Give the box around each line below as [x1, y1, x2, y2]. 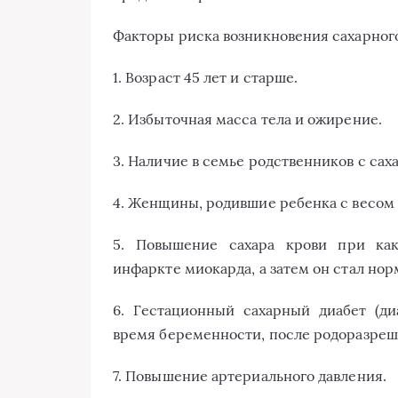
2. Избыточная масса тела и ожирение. [113, 110, 382, 128]
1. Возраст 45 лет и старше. [113, 68, 298, 86]
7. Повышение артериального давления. [113, 367, 386, 385]
